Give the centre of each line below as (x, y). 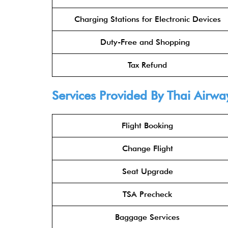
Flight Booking (147, 125)
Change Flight (147, 148)
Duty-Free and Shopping (147, 42)
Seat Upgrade (147, 171)
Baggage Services (147, 217)
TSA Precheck (147, 194)
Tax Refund (147, 65)
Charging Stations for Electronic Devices (147, 19)
